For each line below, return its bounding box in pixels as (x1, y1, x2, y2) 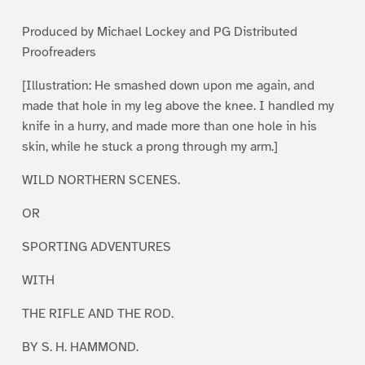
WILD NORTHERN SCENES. (21, 171, 180, 188)
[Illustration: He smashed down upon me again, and (21, 77, 314, 94)
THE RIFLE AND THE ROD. (21, 305, 174, 322)
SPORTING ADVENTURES (21, 238, 171, 255)
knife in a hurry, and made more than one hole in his (21, 117, 317, 134)
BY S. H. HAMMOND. (21, 338, 139, 355)
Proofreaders (21, 43, 96, 60)
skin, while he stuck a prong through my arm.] (21, 138, 278, 155)
